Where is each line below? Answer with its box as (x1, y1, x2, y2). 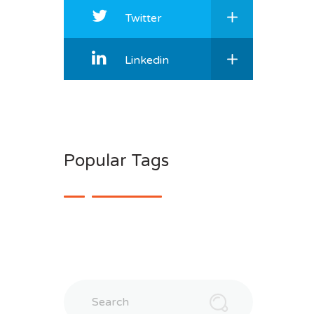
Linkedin (125, 53, 169, 67)
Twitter (125, 11, 162, 25)
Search (63, 280, 100, 294)
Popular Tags (64, 150, 169, 171)
